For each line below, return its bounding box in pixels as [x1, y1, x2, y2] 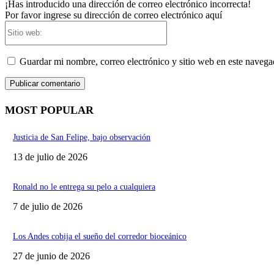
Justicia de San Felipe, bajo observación [13, 133, 150, 143]
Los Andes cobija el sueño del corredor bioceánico [13, 232, 187, 242]
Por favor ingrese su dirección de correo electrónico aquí [5, 9, 222, 20]
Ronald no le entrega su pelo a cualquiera [13, 182, 155, 192]
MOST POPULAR [5, 104, 94, 117]
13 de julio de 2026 [13, 152, 87, 163]
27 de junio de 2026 [13, 251, 90, 262]
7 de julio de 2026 [13, 201, 83, 212]
